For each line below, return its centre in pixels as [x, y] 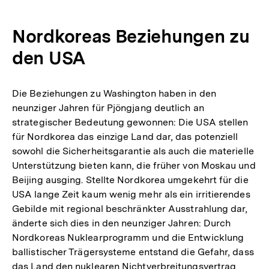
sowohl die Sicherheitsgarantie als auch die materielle [133, 151]
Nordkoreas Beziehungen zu [131, 36]
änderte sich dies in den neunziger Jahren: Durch [122, 223]
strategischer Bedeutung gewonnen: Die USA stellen [130, 122]
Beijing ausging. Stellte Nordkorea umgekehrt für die [130, 180]
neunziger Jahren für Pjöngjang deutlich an [108, 107]
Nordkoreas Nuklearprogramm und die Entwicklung [128, 237]
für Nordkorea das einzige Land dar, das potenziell [125, 136]
